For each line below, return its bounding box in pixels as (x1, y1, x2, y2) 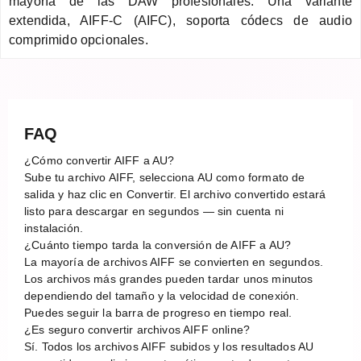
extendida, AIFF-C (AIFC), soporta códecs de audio (9, 13, 352, 27)
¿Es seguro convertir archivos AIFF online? (24, 322, 251, 336)
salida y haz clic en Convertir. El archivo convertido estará (24, 187, 326, 201)
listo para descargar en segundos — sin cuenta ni (24, 204, 284, 218)
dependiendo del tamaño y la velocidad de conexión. (24, 288, 300, 302)
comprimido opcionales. (9, 32, 148, 47)
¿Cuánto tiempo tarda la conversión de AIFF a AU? (24, 238, 292, 251)
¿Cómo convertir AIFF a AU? (24, 153, 175, 167)
